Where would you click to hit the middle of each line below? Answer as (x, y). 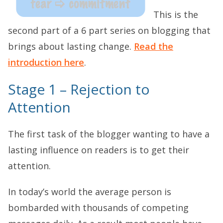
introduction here (46, 62)
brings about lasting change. (71, 46)
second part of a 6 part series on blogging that (109, 30)
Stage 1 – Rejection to (79, 89)
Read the (154, 46)
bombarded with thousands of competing (98, 208)
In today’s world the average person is (90, 192)
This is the (176, 14)
